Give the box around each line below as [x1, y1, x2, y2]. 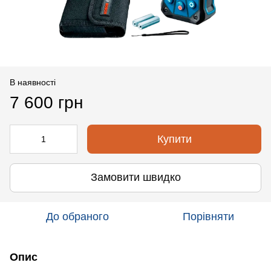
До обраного [46, 210, 109, 223]
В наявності [10, 77, 56, 87]
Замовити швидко [90, 171, 181, 184]
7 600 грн [10, 93, 83, 112]
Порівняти [182, 210, 234, 223]
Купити [157, 132, 192, 145]
